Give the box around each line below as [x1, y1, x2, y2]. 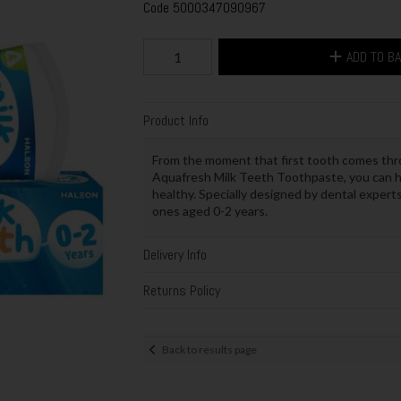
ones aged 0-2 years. [151, 203, 268, 219]
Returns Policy [142, 281, 220, 301]
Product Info [142, 110, 209, 130]
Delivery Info [142, 245, 207, 265]
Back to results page [161, 342, 257, 356]
